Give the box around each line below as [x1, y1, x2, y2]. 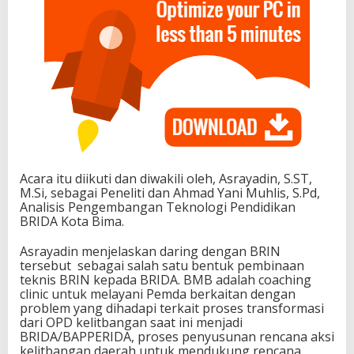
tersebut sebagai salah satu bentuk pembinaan [20, 257, 304, 275]
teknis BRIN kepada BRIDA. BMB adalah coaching [20, 271, 311, 289]
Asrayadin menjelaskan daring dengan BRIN [20, 243, 281, 261]
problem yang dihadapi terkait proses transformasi [20, 299, 324, 318]
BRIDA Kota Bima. [20, 213, 124, 231]
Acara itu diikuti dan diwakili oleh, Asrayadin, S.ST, [20, 170, 312, 188]
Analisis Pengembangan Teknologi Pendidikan [20, 198, 296, 217]
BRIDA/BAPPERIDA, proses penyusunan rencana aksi [20, 328, 334, 346]
